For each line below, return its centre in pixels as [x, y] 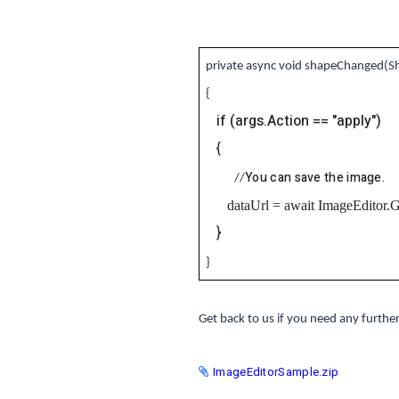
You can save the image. [315, 178]
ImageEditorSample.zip [276, 371]
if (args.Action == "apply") [299, 121]
